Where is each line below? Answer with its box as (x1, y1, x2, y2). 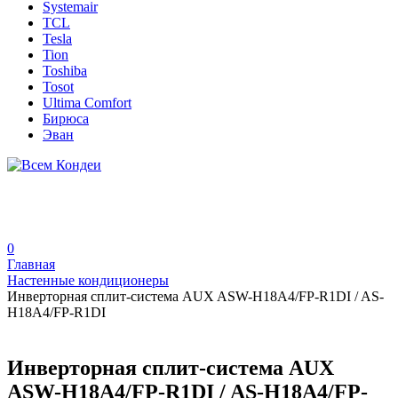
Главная (7, 257, 55, 272)
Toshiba (43, 63, 87, 78)
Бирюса (43, 111, 89, 126)
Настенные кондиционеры (7, 273, 169, 288)
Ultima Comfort (43, 95, 131, 110)
